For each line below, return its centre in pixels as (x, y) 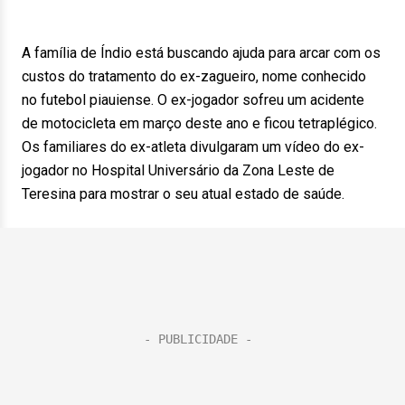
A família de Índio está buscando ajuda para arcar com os (201, 53)
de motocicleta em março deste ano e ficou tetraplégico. (199, 123)
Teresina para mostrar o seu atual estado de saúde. (183, 194)
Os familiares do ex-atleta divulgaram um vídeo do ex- (193, 147)
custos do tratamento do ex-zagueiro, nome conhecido (194, 76)
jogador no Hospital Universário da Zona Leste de (178, 170)
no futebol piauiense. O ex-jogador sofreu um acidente (193, 100)
